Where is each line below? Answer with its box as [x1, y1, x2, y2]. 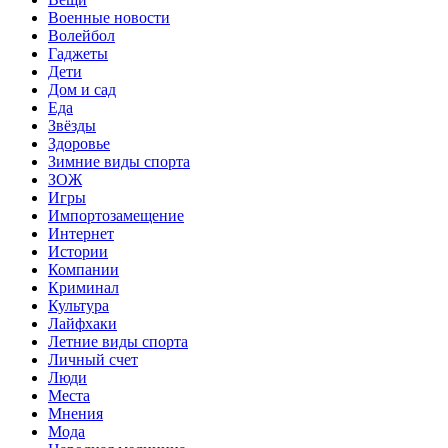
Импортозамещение [48, 206, 184, 224]
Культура [48, 296, 109, 314]
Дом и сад [48, 80, 116, 98]
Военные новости [48, 8, 170, 26]
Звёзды [48, 116, 96, 134]
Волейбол [48, 26, 115, 44]
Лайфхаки [48, 314, 117, 332]
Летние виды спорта [48, 332, 188, 350]
